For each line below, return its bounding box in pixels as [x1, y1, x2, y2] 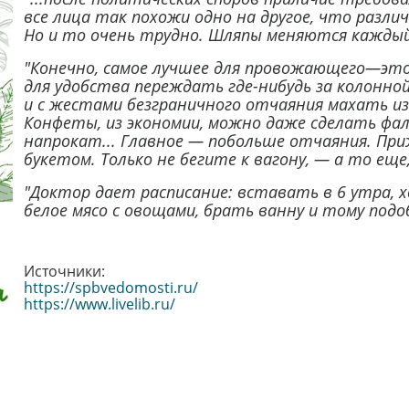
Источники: [23, 261, 105, 281]
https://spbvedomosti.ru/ [23, 278, 198, 298]
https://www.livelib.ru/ [23, 294, 175, 314]
